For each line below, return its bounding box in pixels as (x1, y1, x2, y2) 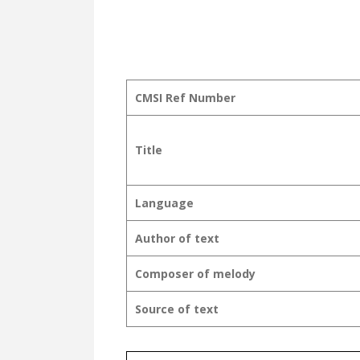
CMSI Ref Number (135, 89, 235, 105)
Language (135, 194, 194, 211)
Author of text (135, 230, 219, 246)
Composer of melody (135, 265, 256, 281)
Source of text (135, 301, 219, 317)
